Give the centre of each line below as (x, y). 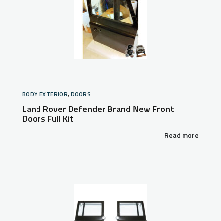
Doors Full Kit (48, 119)
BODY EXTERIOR (45, 95)
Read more (182, 136)
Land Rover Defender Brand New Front (98, 110)
